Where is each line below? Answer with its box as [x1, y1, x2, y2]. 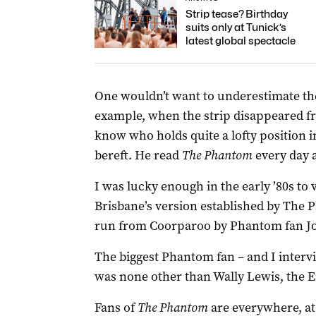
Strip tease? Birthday [185, 8, 288, 20]
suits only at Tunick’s [185, 21, 286, 34]
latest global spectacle [185, 35, 296, 47]
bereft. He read [94, 147, 182, 164]
